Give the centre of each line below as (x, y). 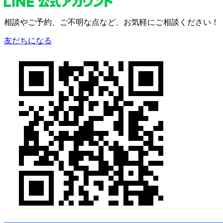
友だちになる (28, 40)
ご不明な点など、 (92, 22)
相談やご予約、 (32, 22)
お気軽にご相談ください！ (171, 22)
